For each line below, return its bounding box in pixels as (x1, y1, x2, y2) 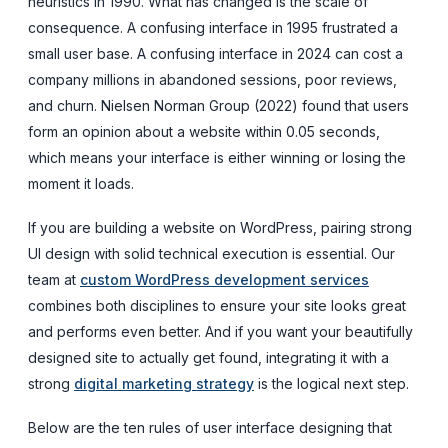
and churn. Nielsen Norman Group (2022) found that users (28, 96, 409, 114)
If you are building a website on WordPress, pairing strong (28, 218, 412, 236)
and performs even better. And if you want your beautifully (28, 322, 413, 340)
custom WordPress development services (80, 270, 369, 288)
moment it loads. (28, 174, 134, 192)
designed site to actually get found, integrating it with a (28, 348, 389, 366)
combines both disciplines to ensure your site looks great (28, 296, 406, 314)
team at (28, 270, 80, 288)
